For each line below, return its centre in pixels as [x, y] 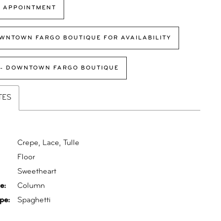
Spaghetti [34, 201]
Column [31, 186]
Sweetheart [37, 172]
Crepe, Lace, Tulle [49, 143]
